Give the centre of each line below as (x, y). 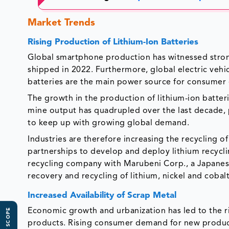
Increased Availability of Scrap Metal (102, 196)
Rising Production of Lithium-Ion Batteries (113, 42)
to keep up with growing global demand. (109, 123)
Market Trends (62, 24)
